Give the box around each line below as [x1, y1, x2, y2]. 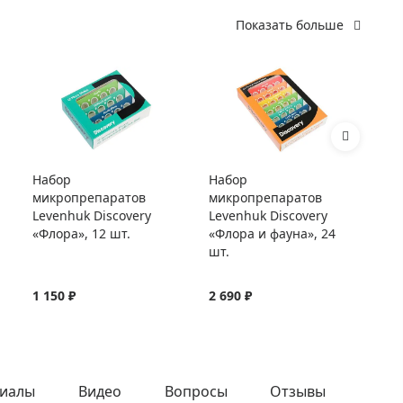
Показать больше [236, 16, 344, 33]
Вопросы [164, 381, 228, 401]
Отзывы [270, 381, 327, 401]
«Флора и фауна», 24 [209, 225, 336, 242]
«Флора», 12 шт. [32, 225, 130, 242]
